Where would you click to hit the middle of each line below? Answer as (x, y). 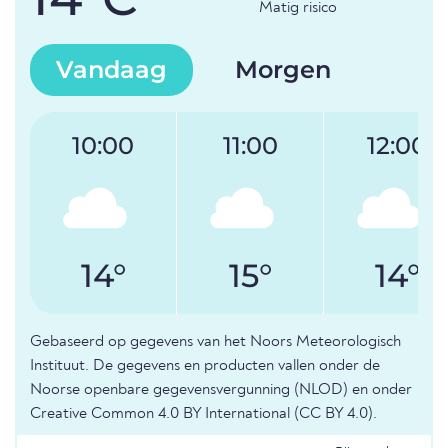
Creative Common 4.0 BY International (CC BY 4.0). (203, 414)
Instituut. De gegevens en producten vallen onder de (205, 366)
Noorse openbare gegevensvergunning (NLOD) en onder (221, 390)
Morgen (283, 70)
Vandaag (111, 70)
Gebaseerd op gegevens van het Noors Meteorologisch (215, 342)
